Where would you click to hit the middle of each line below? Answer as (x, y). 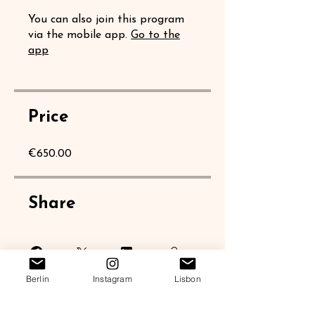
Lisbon (187, 278)
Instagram (112, 278)
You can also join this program (106, 20)
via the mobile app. (78, 35)
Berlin (37, 278)
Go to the (155, 35)
